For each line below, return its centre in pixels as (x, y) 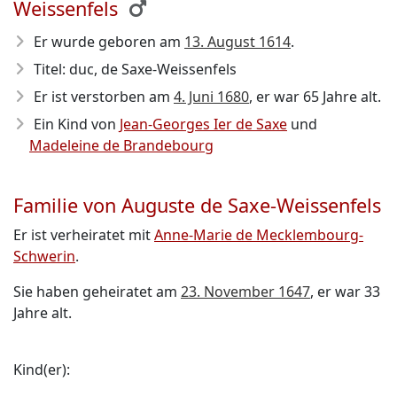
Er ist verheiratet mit (84, 235)
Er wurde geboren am (109, 42)
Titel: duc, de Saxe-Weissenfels (135, 69)
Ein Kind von (77, 124)
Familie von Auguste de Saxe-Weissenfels (197, 205)
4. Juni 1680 (211, 97)
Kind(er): (42, 370)
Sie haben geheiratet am (97, 292)
